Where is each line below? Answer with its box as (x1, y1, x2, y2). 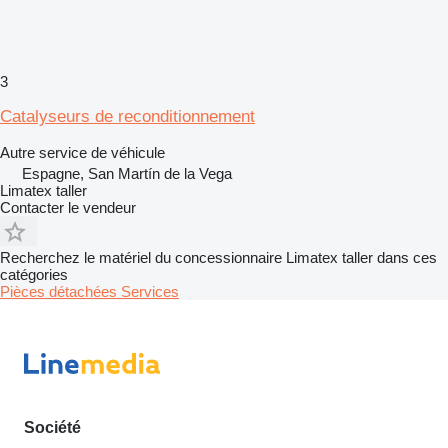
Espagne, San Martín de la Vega (22, 164, 232, 182)
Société (24, 419, 81, 436)
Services (121, 282, 179, 300)
